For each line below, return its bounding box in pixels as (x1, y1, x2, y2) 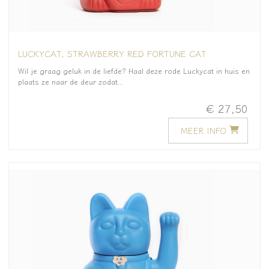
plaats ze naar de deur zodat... (18, 76, 123, 87)
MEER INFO (181, 124, 226, 136)
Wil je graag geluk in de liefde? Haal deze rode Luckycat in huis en (18, 65, 250, 76)
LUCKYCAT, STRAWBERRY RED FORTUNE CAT (18, 47, 207, 59)
